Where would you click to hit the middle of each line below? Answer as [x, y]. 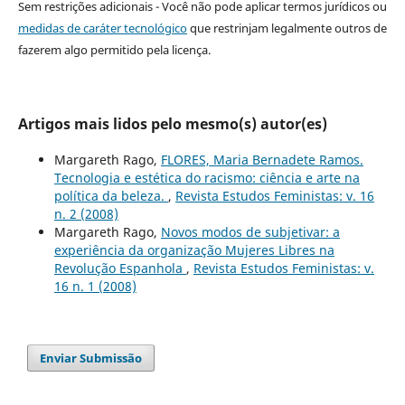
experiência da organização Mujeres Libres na [194, 250]
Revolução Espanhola [120, 268]
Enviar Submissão [91, 358]
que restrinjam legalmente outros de [287, 28]
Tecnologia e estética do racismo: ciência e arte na [207, 177]
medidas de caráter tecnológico [102, 28]
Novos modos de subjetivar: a [250, 231]
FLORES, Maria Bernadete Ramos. [262, 159]
